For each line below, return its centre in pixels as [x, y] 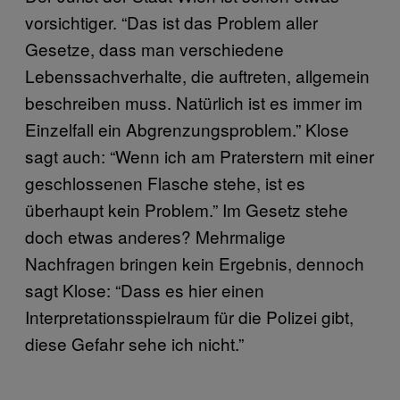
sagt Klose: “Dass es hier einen [145, 289]
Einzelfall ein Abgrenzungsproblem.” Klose [187, 129]
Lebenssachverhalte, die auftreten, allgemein [197, 75]
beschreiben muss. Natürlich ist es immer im [194, 102]
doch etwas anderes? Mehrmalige [155, 236]
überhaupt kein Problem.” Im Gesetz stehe [187, 209]
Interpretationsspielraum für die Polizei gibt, [189, 316]
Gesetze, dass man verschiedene [154, 48]
